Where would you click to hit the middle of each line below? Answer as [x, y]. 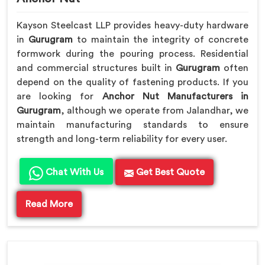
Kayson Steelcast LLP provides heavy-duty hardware [132, 26]
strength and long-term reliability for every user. [122, 139]
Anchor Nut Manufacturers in [175, 97]
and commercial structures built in [96, 68]
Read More [49, 204]
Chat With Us [73, 172]
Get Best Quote [169, 172]
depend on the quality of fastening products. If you [132, 83]
